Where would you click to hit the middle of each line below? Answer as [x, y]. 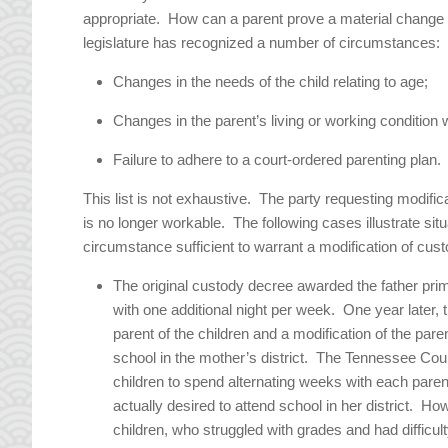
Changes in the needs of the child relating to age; [271, 82]
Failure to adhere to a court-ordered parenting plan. [277, 160]
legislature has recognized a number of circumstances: [262, 43]
